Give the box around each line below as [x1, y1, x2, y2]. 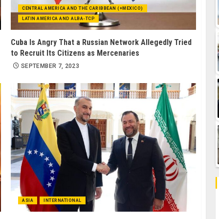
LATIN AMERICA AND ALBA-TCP [22, 16, 95, 22]
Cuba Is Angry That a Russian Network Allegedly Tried [11, 38, 192, 47]
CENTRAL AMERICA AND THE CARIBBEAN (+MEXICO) [22, 6, 143, 11]
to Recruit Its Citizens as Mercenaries [11, 48, 140, 58]
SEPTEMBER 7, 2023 [21, 63, 80, 70]
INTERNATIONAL [44, 198, 82, 203]
